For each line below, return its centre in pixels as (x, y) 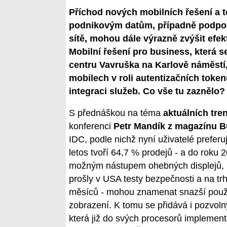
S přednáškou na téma (116, 113)
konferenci (91, 126)
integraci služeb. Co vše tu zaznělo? (147, 91)
